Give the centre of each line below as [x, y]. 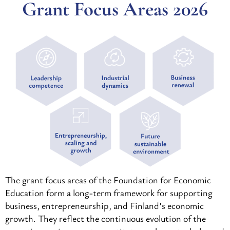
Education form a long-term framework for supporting [109, 192]
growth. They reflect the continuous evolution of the [106, 218]
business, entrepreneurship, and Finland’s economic [104, 205]
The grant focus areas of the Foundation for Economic [108, 179]
